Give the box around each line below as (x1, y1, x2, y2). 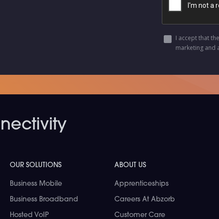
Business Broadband (9, 196, 78, 203)
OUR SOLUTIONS (9, 162, 62, 169)
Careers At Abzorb (114, 196, 175, 203)
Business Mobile (9, 180, 62, 188)
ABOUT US (114, 162, 146, 169)
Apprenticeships (114, 180, 169, 188)
